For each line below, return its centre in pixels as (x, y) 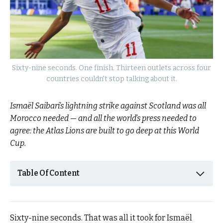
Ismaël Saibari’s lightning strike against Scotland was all (108, 106)
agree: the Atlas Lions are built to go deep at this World (105, 131)
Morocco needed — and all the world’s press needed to (103, 118)
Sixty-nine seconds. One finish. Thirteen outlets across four (111, 68)
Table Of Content (49, 173)
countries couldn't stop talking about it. (111, 79)
